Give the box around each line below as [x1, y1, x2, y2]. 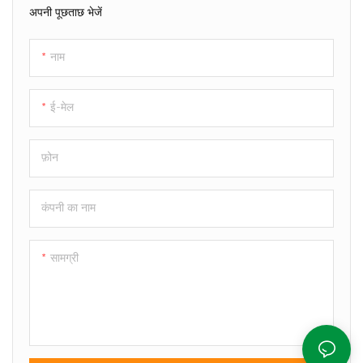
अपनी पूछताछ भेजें [29, 5, 102, 19]
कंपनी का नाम [41, 200, 96, 215]
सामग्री [50, 250, 79, 265]
